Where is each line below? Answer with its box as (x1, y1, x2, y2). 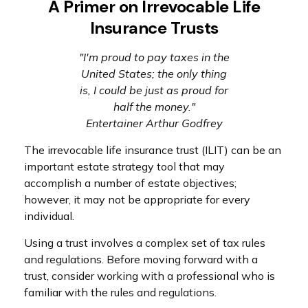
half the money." (113, 100, 195, 113)
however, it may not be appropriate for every (24, 192, 250, 206)
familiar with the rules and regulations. (24, 285, 217, 299)
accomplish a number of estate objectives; (24, 176, 236, 190)
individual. (24, 209, 74, 223)
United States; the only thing (81, 67, 227, 80)
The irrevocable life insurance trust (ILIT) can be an (24, 143, 281, 157)
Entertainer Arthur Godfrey (85, 116, 223, 130)
